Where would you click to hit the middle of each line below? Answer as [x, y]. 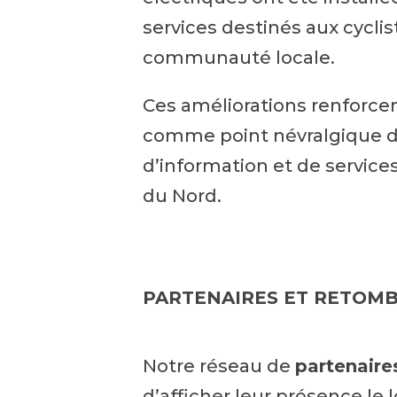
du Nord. [183, 195]
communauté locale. [239, 57]
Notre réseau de [219, 366]
